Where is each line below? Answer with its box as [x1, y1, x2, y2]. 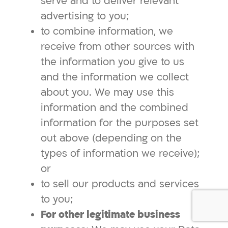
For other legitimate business [41, 208, 180, 221]
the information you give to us [41, 55, 184, 69]
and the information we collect [41, 70, 189, 84]
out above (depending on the [41, 131, 182, 145]
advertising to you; [41, 9, 129, 23]
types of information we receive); [41, 147, 200, 160]
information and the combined [41, 101, 188, 115]
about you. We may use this [41, 85, 174, 99]
